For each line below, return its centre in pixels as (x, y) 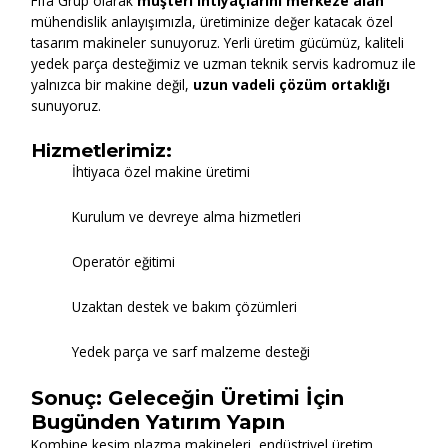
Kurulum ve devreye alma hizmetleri (187, 216)
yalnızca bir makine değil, (112, 84)
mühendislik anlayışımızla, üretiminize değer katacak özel (212, 21)
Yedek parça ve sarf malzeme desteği (191, 351)
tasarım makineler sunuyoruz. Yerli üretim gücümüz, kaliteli (218, 42)
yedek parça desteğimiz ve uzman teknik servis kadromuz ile (224, 63)
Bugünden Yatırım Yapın (158, 421)
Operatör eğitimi (124, 261)
